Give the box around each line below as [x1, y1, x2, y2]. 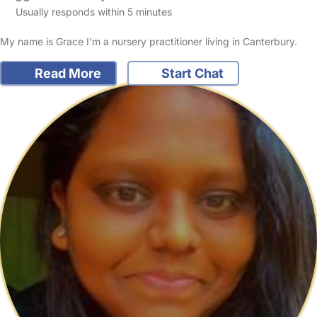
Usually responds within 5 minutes [12, 5, 172, 18]
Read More [31, 65, 101, 81]
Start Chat [158, 65, 224, 81]
